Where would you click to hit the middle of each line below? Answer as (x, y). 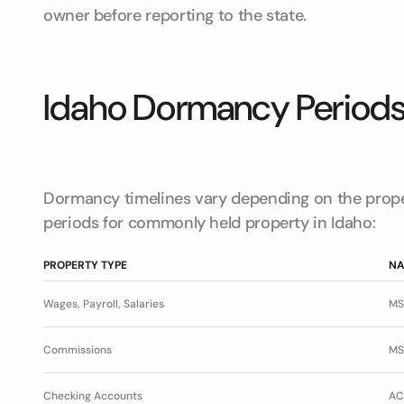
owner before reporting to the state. (175, 15)
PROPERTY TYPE (85, 265)
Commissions (78, 350)
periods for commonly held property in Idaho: (210, 223)
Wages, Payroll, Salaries (104, 304)
